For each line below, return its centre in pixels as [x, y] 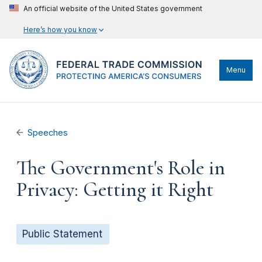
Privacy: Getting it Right [115, 189]
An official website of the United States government [113, 8]
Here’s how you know [60, 30]
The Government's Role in [121, 168]
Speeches [48, 133]
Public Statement [62, 234]
